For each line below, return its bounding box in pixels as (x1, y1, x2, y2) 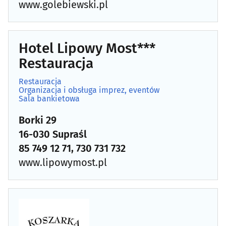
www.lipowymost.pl (19, 156, 107, 168)
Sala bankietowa (19, 93, 80, 103)
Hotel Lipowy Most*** (19, 39, 155, 56)
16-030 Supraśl (19, 128, 87, 140)
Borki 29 (19, 114, 56, 126)
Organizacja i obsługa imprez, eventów (19, 85, 159, 95)
